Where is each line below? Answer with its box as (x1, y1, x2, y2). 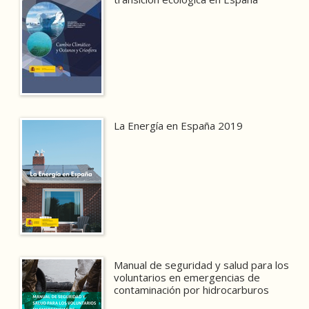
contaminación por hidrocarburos (114, 282, 270, 297)
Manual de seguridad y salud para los (114, 257, 290, 272)
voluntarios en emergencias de (114, 270, 261, 284)
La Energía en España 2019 (114, 118, 243, 132)
